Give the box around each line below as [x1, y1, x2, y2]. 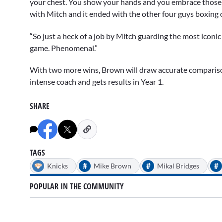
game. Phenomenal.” [30, 43, 98, 53]
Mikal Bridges [157, 161, 199, 170]
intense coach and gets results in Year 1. [30, 76, 164, 86]
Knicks [47, 161, 68, 170]
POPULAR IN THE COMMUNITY [30, 181, 124, 192]
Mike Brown [94, 161, 131, 170]
